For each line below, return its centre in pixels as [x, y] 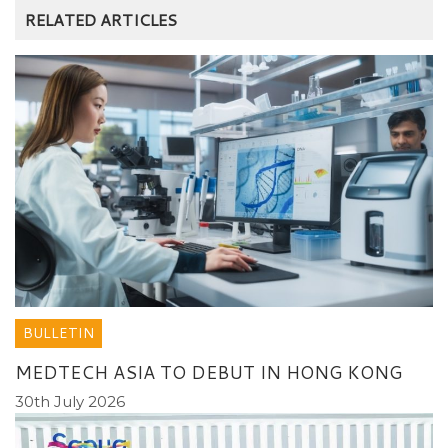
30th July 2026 [70, 401]
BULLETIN [58, 332]
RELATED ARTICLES [101, 19]
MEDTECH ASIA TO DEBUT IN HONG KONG [208, 371]
